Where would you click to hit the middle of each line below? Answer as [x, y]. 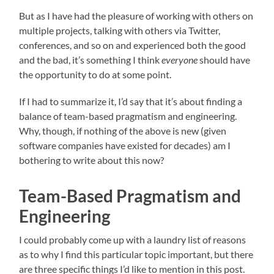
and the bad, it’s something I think [91, 59]
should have [224, 59]
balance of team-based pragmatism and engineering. [128, 116]
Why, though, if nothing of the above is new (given [123, 130]
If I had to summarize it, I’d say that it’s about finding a [131, 101]
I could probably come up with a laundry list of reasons [133, 239]
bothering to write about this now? [92, 160]
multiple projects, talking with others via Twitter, [120, 30]
